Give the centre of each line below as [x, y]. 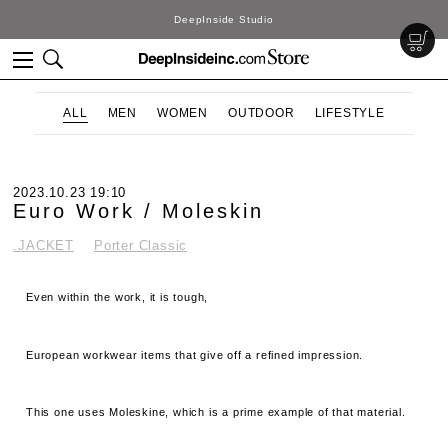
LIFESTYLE [349, 113]
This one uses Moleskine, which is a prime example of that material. [216, 412]
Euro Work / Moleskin [139, 211]
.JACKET [44, 245]
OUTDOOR [261, 113]
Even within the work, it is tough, [117, 297]
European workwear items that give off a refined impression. [195, 354]
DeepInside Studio [224, 19]
